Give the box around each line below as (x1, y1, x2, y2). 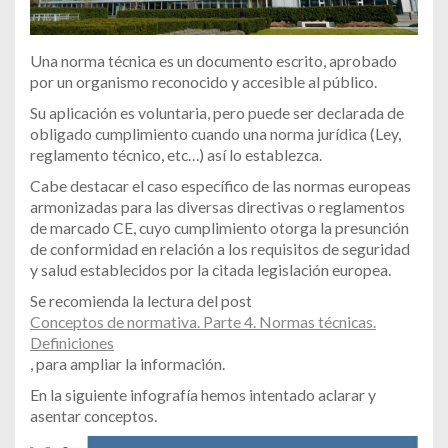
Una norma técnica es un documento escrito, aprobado (30, 50, 397, 70)
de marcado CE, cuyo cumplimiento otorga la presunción (30, 217, 409, 237)
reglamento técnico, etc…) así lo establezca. (30, 144, 322, 164)
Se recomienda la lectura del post (30, 290, 252, 310)
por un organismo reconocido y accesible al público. (30, 71, 377, 91)
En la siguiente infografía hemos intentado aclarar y (30, 384, 376, 404)
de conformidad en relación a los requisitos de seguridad (30, 238, 410, 258)
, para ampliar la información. (30, 353, 225, 373)
